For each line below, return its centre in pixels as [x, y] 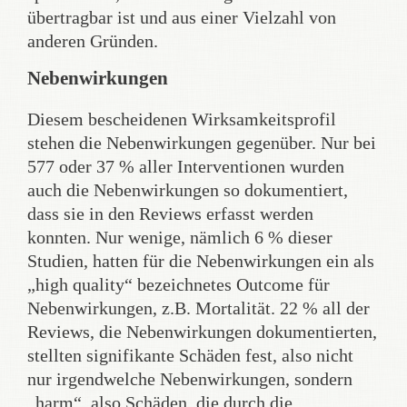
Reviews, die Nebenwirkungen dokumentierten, [202, 331]
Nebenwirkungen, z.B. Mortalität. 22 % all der [199, 308]
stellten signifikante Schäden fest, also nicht [190, 355]
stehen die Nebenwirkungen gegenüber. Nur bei [202, 142]
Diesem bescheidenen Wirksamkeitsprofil [182, 119]
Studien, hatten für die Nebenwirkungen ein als [201, 260]
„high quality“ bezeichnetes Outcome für [179, 284]
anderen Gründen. [93, 40]
